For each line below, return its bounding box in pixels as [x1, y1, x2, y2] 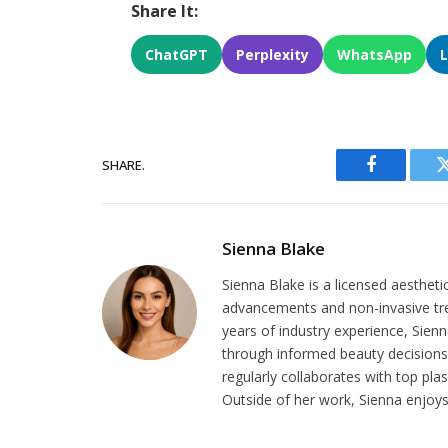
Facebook [369, 170, 440, 189]
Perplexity [236, 45, 310, 65]
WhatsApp [337, 45, 413, 65]
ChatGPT [145, 45, 209, 65]
